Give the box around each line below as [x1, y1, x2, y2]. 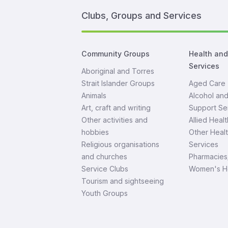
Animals [81, 91, 106, 100]
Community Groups [81, 49, 150, 58]
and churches [81, 152, 127, 161]
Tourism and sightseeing [81, 177, 164, 185]
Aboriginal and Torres [81, 67, 154, 75]
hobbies [81, 128, 109, 136]
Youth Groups [81, 189, 128, 197]
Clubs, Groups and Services [81, 10, 202, 21]
